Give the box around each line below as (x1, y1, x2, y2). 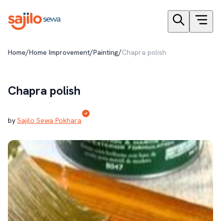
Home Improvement (29, 48, 90, 57)
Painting (93, 48, 118, 57)
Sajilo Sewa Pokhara (17, 115, 81, 125)
